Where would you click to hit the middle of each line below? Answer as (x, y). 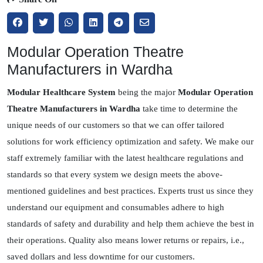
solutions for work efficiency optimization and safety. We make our (130, 142)
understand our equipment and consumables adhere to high (116, 208)
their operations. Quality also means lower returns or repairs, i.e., (126, 240)
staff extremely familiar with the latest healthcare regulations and (125, 158)
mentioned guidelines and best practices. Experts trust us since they (130, 191)
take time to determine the (189, 109)
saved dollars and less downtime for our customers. (101, 257)
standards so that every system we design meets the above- (115, 175)
